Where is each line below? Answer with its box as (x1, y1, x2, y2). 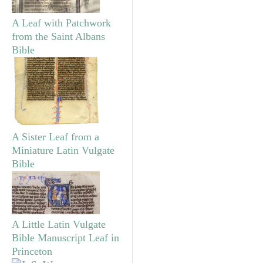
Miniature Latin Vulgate (12, 144, 114, 156)
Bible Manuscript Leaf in (12, 231, 119, 244)
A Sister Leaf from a (12, 130, 99, 143)
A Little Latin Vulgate (12, 218, 106, 230)
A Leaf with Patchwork (12, 16, 111, 29)
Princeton (12, 245, 52, 257)
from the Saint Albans (12, 30, 105, 42)
